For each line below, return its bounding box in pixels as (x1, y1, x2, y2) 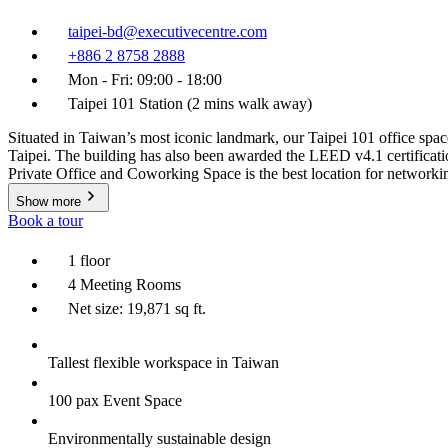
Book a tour (8, 211, 83, 229)
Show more (16, 193, 81, 209)
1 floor (68, 251, 110, 269)
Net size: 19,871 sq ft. (68, 299, 206, 317)
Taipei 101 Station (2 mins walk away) (68, 94, 312, 112)
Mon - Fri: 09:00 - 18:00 (68, 70, 222, 88)
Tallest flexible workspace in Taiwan (48, 353, 279, 371)
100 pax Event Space (48, 391, 182, 409)
